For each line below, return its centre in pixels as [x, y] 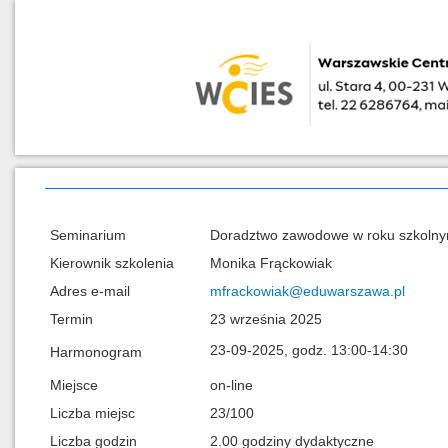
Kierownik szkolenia [112, 263]
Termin [71, 319]
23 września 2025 [266, 319]
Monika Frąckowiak [271, 263]
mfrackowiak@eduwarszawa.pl [307, 291]
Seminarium [88, 235]
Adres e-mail [90, 291]
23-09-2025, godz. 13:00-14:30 [309, 349]
